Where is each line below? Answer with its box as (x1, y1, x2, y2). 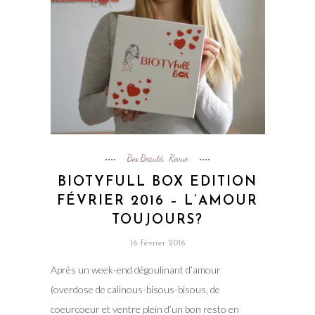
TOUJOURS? (112, 213, 203, 227)
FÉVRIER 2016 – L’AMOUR (57, 194, 258, 208)
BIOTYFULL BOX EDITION (58, 175, 257, 189)
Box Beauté (127, 152, 162, 164)
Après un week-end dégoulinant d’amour (50, 263, 221, 276)
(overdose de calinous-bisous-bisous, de (50, 283, 220, 295)
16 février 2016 (130, 238, 185, 247)
